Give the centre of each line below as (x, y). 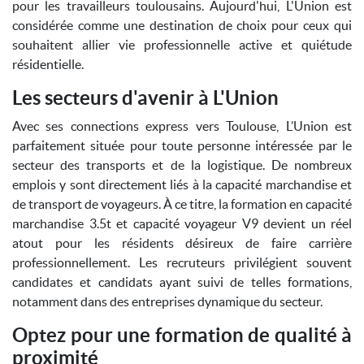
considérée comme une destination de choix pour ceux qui (182, 25)
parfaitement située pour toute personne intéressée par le (182, 145)
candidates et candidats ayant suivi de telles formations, (182, 282)
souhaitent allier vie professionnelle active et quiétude (182, 45)
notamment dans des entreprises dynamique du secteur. (167, 301)
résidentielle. (48, 64)
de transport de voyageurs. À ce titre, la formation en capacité (182, 204)
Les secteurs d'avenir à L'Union (145, 98)
